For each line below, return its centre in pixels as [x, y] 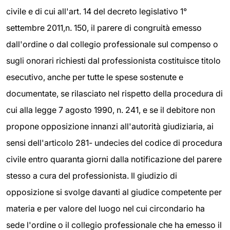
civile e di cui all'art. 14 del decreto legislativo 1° [97, 12]
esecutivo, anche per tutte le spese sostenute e [95, 77]
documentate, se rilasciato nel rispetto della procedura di [114, 94]
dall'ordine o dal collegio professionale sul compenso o [112, 44]
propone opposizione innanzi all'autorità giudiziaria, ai [110, 127]
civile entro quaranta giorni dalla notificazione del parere [114, 159]
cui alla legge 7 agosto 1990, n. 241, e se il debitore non [111, 110]
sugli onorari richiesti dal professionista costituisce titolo [113, 61]
